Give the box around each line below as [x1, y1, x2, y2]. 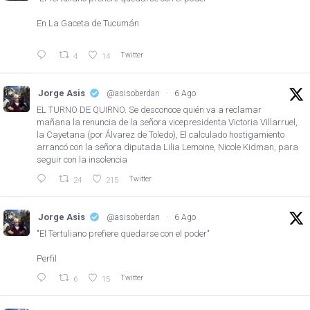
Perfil [37, 253, 57, 264]
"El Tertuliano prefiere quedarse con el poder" [37, 228, 210, 239]
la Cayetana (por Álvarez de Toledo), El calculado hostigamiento [37, 129, 284, 140]
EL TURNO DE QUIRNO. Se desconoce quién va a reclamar [37, 104, 262, 115]
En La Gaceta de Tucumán [37, 18, 139, 28]
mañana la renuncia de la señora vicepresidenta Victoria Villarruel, [37, 116, 298, 127]
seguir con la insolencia [37, 154, 127, 165]
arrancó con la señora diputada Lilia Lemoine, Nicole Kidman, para [37, 141, 298, 152]
